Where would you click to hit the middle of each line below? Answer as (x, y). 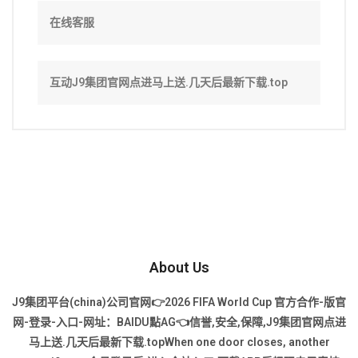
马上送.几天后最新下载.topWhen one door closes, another (179, 342)
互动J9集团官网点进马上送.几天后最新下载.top (169, 83)
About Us (179, 268)
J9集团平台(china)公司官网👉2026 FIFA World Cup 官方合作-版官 (179, 302)
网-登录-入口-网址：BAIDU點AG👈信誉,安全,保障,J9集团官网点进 (179, 322)
